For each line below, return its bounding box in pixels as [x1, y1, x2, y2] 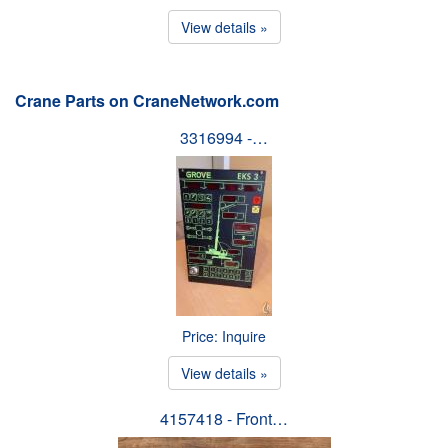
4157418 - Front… [160, 406, 288, 430]
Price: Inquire [182, 325, 266, 346]
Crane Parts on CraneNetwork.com [15, 88, 279, 112]
